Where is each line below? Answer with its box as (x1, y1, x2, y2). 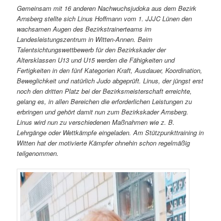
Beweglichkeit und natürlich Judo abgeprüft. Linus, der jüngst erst (17, 76, 204, 86)
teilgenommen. (17, 148, 59, 158)
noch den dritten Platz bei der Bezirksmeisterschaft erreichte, (17, 86, 192, 96)
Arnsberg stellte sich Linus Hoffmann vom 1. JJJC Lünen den (17, 14, 192, 24)
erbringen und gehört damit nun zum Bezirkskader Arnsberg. (17, 107, 189, 117)
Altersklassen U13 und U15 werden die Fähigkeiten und (17, 55, 175, 65)
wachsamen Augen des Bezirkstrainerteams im (17, 24, 152, 34)
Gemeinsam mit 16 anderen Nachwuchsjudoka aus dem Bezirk (17, 3, 197, 13)
